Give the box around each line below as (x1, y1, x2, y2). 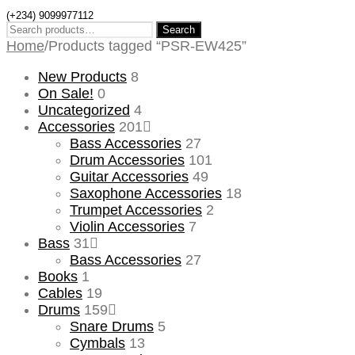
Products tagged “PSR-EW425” (48, 37, 246, 54)
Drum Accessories (70, 151, 185, 168)
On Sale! (38, 85, 94, 101)
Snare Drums (70, 318, 154, 334)
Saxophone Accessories (70, 185, 222, 201)
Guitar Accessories (70, 168, 189, 185)
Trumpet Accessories (70, 201, 202, 218)
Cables (38, 284, 82, 301)
